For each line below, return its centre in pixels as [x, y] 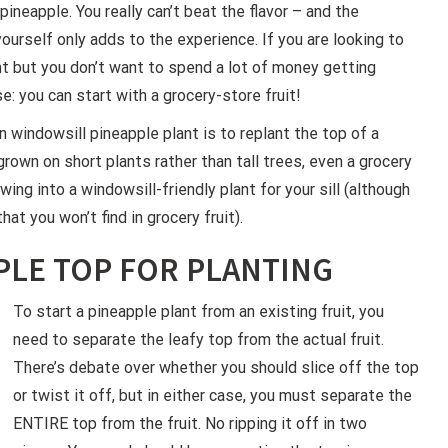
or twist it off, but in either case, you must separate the [212, 395]
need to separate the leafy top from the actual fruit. [198, 339]
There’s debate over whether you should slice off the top [216, 367]
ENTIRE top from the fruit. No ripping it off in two [190, 423]
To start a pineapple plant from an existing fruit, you [198, 311]
